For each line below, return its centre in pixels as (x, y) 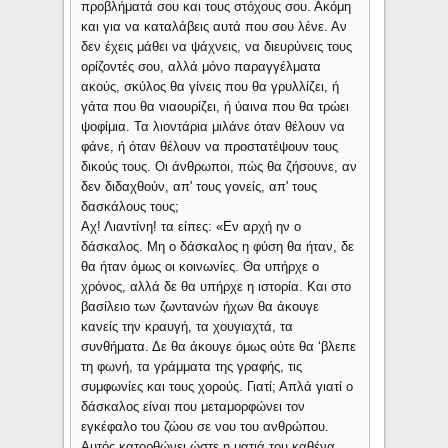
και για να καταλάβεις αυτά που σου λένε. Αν (214, 27)
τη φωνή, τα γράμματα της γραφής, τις (192, 367)
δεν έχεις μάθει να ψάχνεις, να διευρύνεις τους (217, 47)
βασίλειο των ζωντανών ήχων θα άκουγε (200, 307)
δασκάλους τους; (130, 207)
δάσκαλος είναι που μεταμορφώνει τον (193, 407)
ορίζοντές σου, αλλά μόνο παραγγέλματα (201, 67)
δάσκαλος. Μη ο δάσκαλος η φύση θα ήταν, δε (218, 247)
